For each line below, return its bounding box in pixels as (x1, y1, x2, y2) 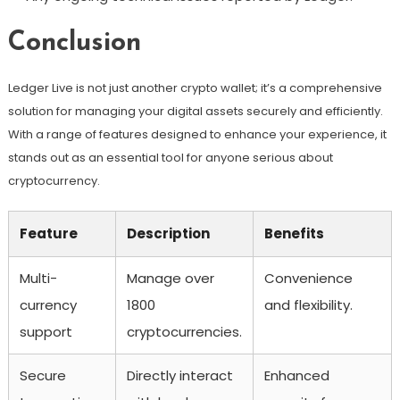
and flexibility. (263, 296, 353, 314)
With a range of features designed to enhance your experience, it (7, 126, 387, 143)
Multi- (19, 269, 57, 287)
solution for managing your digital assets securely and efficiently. (7, 103, 383, 120)
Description (126, 224, 210, 243)
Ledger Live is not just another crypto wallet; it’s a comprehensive (7, 79, 382, 96)
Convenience (263, 269, 353, 287)
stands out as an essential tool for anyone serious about (7, 149, 333, 166)
